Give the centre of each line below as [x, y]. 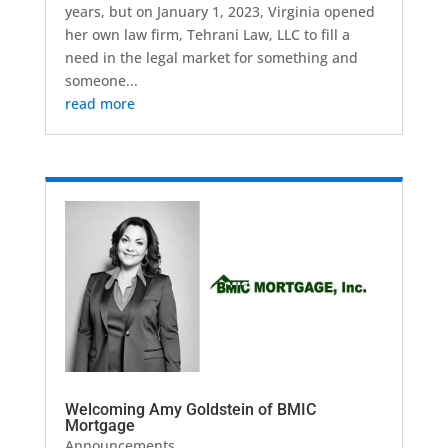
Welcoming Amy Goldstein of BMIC [190, 410]
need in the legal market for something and [211, 58]
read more [99, 104]
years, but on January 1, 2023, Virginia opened [219, 12]
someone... [101, 81]
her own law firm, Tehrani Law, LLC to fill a [207, 35]
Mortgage [99, 426]
